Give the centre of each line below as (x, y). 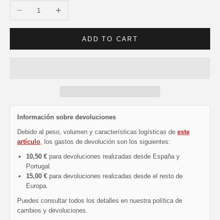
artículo (29, 142)
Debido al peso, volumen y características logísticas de (97, 132)
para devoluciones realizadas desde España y (113, 157)
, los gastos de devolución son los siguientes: (105, 142)
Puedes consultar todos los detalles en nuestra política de (100, 201)
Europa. (37, 186)
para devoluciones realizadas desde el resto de (115, 176)
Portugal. (39, 166)
